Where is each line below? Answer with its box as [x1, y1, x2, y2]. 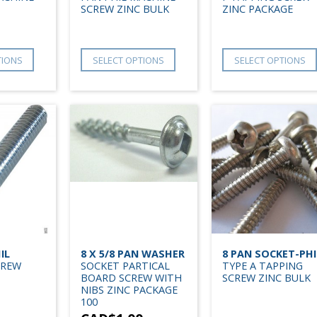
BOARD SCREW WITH [81, 271, 182, 285]
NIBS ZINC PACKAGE [81, 283, 178, 297]
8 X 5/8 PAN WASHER [81, 247, 185, 261]
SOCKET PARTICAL [81, 259, 170, 273]
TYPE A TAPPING [222, 259, 303, 273]
